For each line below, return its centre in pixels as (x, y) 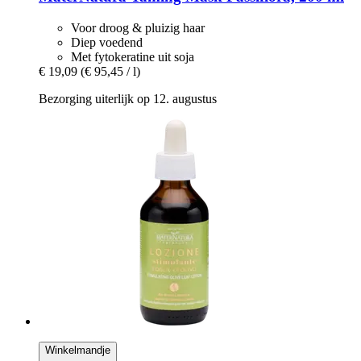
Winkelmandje (78, 350)
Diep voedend (107, 42)
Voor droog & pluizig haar (138, 27)
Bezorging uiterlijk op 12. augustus (128, 98)
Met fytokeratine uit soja (133, 56)
